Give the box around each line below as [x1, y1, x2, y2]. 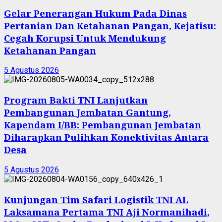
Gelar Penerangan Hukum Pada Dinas [4, 6, 187, 19]
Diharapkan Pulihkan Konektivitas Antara [4, 131, 209, 144]
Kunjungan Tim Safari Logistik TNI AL [4, 193, 188, 206]
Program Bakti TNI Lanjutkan [4, 94, 148, 107]
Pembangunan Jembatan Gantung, [4, 106, 171, 119]
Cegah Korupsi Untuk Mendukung [4, 31, 166, 44]
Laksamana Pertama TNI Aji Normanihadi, [4, 205, 210, 218]
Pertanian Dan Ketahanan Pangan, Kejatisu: [4, 19, 216, 32]
